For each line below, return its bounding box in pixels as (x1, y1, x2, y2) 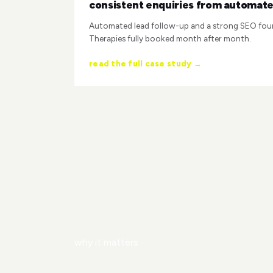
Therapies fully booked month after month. (89, 33, 251, 43)
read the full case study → (89, 58, 202, 68)
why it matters (74, 236, 138, 248)
